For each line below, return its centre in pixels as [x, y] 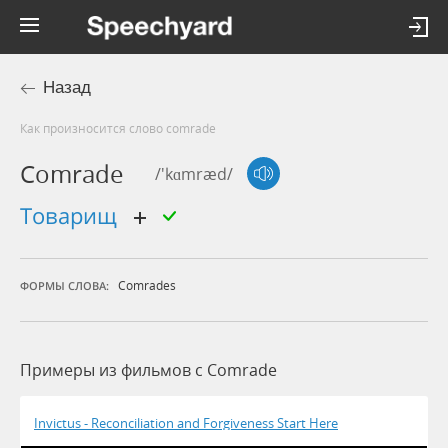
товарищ [77, 215]
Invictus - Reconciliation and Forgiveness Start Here [186, 423]
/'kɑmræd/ [194, 173]
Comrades [147, 285]
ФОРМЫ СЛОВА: [64, 286]
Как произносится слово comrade [121, 128]
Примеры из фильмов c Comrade [148, 370]
